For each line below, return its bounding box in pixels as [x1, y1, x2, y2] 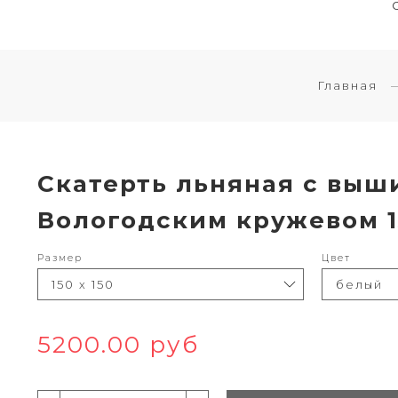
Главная [316, 78, 378, 93]
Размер [37, 252, 83, 265]
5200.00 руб [37, 330, 199, 360]
